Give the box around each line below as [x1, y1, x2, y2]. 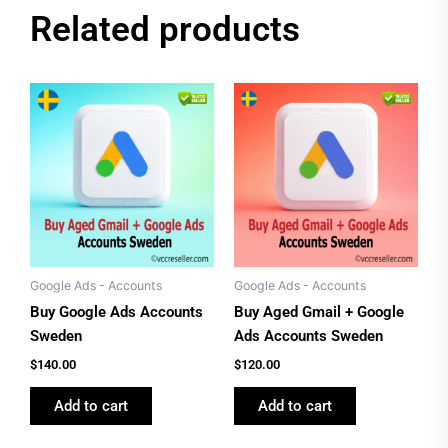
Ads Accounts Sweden [234, 327, 383, 346]
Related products [30, 9, 300, 51]
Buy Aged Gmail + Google [234, 303, 404, 322]
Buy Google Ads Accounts [30, 303, 203, 322]
